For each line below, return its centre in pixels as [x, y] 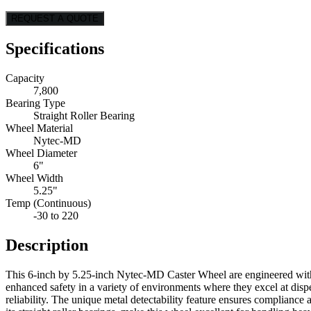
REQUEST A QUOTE [55, 19]
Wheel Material [39, 128]
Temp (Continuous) [48, 203]
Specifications [55, 49]
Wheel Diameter [41, 153]
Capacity [25, 78]
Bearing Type [35, 103]
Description [47, 245]
